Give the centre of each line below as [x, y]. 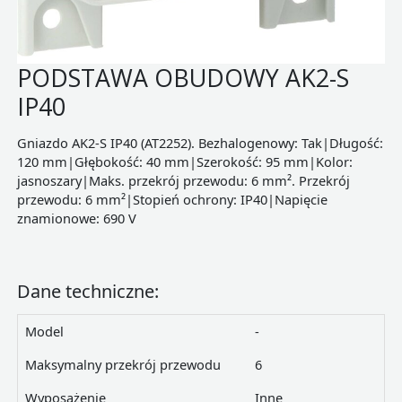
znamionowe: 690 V [76, 218]
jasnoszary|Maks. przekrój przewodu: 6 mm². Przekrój [183, 181]
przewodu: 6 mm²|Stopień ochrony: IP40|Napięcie [172, 200]
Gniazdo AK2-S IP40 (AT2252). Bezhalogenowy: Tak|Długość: [200, 143]
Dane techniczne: [87, 291]
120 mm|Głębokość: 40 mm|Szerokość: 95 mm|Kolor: [184, 162]
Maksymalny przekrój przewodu [122, 365]
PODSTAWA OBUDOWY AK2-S [183, 77]
